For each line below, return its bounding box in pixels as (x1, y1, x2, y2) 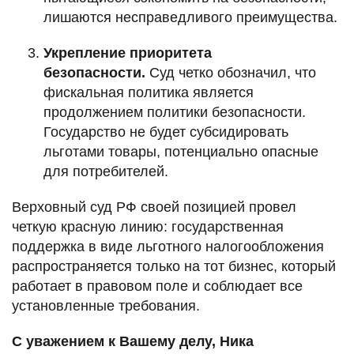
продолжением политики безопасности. (43, 104, 306, 121)
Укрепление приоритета (43, 45, 212, 62)
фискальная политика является (43, 85, 254, 101)
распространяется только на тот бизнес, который (12, 258, 336, 275)
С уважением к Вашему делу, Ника (12, 333, 254, 350)
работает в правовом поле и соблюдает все (12, 278, 303, 295)
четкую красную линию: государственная (12, 219, 284, 235)
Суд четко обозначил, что (145, 65, 316, 81)
